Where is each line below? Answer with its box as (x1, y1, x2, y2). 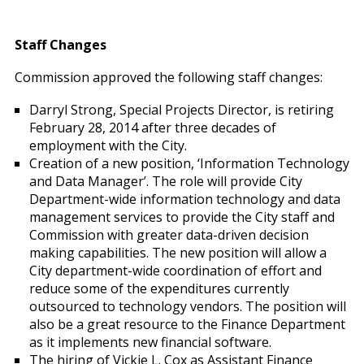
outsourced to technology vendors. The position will (28, 297, 346, 315)
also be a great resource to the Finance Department (28, 315, 345, 333)
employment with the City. (28, 136, 190, 154)
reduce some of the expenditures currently (28, 279, 289, 297)
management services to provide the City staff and (28, 208, 335, 226)
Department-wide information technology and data (28, 190, 340, 208)
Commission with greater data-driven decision (28, 226, 309, 244)
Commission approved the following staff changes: (14, 68, 323, 86)
